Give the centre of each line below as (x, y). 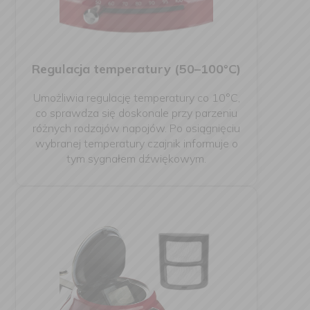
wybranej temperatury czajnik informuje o (136, 143)
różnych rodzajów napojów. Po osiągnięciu (136, 128)
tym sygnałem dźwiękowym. (136, 158)
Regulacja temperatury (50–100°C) (136, 69)
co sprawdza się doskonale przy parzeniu (136, 113)
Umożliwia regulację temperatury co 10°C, (136, 98)
